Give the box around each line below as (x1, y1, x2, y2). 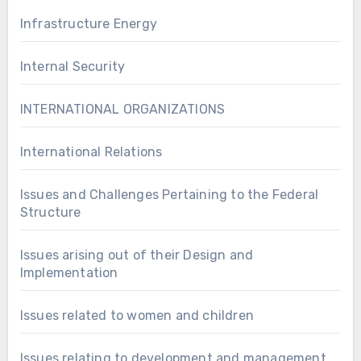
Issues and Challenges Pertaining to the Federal (19, 186, 319, 202)
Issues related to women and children (19, 307, 254, 323)
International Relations (19, 143, 163, 160)
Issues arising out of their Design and (19, 247, 254, 263)
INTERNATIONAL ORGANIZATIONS (19, 101, 226, 117)
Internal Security (19, 58, 126, 74)
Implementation (19, 264, 118, 280)
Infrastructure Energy (19, 15, 157, 31)
